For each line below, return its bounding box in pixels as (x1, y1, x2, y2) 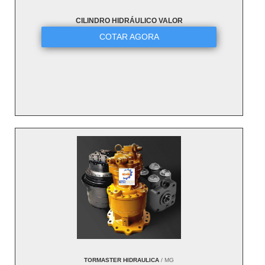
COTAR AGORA (99, 32, 159, 42)
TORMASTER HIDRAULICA (84, 257, 160, 264)
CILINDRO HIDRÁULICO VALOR (75, 17, 183, 25)
